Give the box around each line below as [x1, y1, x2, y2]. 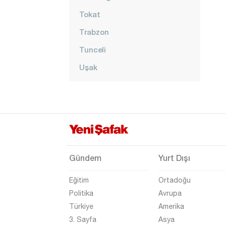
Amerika [158, 202, 184, 210]
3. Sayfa [69, 215, 96, 223]
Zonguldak [79, 133, 119, 142]
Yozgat [79, 116, 105, 125]
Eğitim [69, 176, 89, 184]
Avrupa [158, 189, 182, 197]
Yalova [79, 98, 103, 107]
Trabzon [79, 27, 109, 36]
